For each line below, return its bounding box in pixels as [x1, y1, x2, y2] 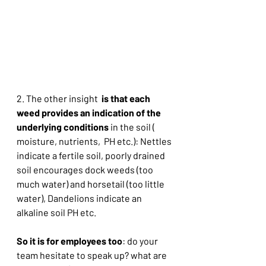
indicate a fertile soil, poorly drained [17, 150, 169, 161]
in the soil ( [109, 121, 157, 133]
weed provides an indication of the [17, 107, 163, 119]
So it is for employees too [17, 235, 122, 247]
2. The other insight [17, 93, 102, 104]
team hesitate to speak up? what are [17, 249, 169, 261]
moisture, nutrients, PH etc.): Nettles [17, 135, 173, 147]
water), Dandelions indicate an [17, 192, 144, 204]
